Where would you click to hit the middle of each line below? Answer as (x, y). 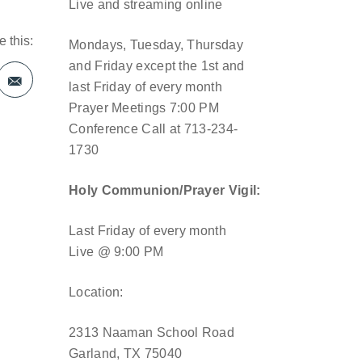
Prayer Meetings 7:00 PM (144, 108)
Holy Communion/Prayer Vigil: (165, 190)
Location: (96, 292)
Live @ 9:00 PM (116, 252)
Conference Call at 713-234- (154, 129)
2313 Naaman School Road (152, 333)
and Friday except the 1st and (157, 66)
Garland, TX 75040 (126, 354)
